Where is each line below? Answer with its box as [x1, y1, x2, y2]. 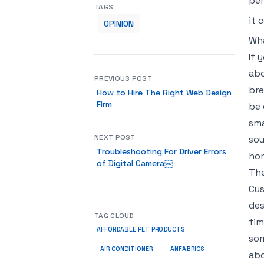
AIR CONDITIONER [100, 245, 153, 253]
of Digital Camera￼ [97, 158, 173, 169]
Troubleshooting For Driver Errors [97, 146, 226, 157]
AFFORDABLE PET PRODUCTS [97, 226, 185, 233]
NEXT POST [94, 133, 136, 142]
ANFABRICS [170, 245, 204, 253]
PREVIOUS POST [94, 74, 152, 83]
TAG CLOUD [94, 211, 134, 220]
